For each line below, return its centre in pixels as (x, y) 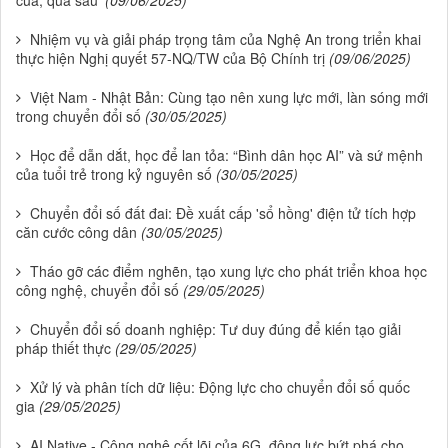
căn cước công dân (76, 231)
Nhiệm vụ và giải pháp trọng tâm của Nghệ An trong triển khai (225, 38)
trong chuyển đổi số (78, 115)
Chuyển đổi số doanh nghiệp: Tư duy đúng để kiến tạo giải (215, 328)
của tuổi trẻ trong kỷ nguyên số (114, 173)
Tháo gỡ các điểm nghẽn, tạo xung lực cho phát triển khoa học (228, 270)
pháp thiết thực (63, 347)
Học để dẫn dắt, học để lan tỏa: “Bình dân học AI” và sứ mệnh (226, 154)
